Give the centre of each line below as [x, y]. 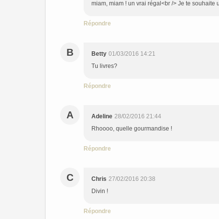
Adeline [102, 116]
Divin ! [100, 191]
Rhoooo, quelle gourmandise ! [132, 129]
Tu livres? [104, 66]
